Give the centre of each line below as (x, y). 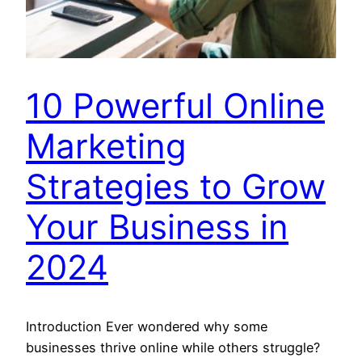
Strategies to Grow (176, 187)
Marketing (106, 146)
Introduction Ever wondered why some (147, 327)
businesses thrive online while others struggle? (173, 348)
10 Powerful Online (175, 106)
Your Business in (157, 227)
